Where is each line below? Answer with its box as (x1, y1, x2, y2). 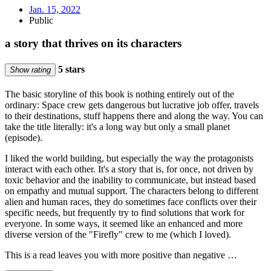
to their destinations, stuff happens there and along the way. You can (5, 111, 263, 121)
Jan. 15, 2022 (29, 4, 80, 15)
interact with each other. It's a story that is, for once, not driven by (5, 164, 253, 174)
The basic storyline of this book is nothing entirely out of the (5, 89, 234, 99)
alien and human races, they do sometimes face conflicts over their (5, 197, 256, 207)
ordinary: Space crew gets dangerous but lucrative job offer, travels (5, 100, 259, 110)
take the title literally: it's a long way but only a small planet (5, 122, 230, 132)
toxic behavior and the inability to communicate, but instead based (5, 175, 256, 185)
